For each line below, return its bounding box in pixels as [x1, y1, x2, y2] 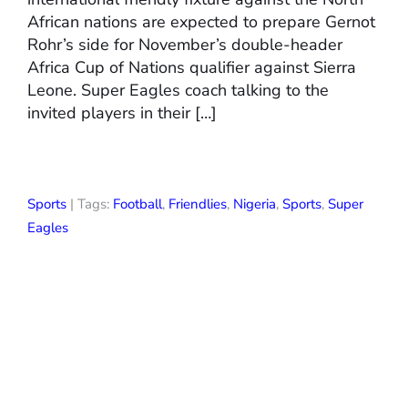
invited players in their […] [27, 101, 217, 124]
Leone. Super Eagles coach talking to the [27, 78, 329, 101]
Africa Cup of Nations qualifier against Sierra [27, 56, 356, 78]
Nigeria [233, 194, 276, 213]
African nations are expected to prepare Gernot [27, 10, 375, 33]
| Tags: [66, 194, 113, 213]
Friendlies [168, 194, 227, 213]
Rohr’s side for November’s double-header [27, 33, 342, 56]
